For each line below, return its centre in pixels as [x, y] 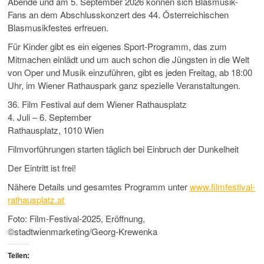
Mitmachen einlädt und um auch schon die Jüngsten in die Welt [129, 60]
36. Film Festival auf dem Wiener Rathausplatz [98, 104]
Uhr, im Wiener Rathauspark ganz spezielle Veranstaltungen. [124, 85]
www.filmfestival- [223, 187]
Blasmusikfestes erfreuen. [58, 28]
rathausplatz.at [36, 200]
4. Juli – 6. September [50, 117]
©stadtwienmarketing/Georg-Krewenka [83, 232]
